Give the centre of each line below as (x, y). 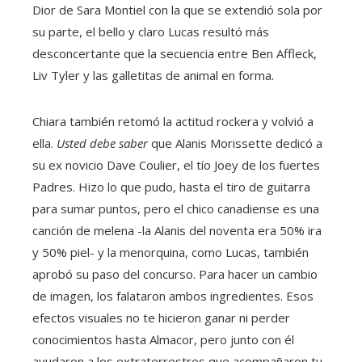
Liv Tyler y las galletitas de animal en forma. (153, 76)
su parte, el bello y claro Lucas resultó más (151, 32)
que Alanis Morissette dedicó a (235, 143)
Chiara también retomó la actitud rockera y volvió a (173, 122)
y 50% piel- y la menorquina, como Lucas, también (170, 253)
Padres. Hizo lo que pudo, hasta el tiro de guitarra (171, 187)
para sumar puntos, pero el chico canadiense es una (176, 209)
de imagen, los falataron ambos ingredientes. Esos (173, 296)
